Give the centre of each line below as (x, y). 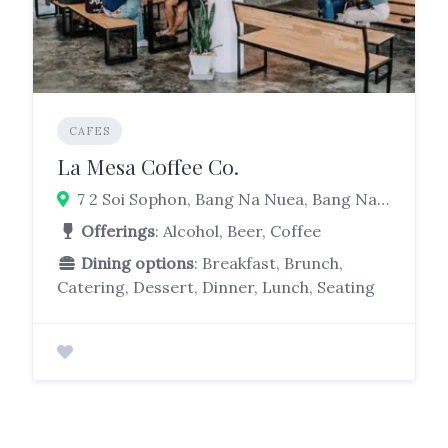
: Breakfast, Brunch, (268, 263)
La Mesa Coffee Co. (148, 166)
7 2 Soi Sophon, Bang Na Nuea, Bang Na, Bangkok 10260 (383, 199)
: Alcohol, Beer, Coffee (238, 231)
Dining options (137, 263)
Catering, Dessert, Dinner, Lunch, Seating (216, 287)
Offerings (118, 231)
